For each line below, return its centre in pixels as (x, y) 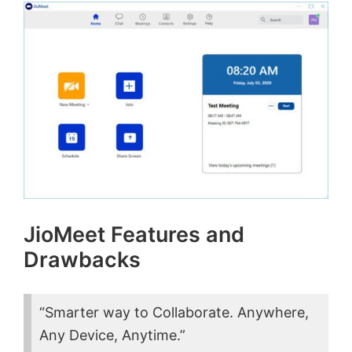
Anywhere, (273, 312)
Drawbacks (82, 259)
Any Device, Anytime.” (112, 335)
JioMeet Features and (134, 234)
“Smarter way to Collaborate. (138, 312)
